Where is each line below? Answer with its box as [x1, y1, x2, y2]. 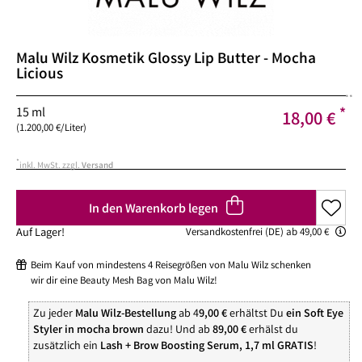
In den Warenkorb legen [89, 200, 219, 220]
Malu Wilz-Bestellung [75, 305, 176, 322]
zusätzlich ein [33, 338, 100, 355]
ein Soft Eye [286, 305, 343, 322]
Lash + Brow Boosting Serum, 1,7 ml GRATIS [100, 338, 314, 355]
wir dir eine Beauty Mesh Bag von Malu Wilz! [31, 273, 217, 289]
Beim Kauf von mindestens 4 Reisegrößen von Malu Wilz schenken [31, 258, 311, 274]
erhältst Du [227, 305, 286, 322]
